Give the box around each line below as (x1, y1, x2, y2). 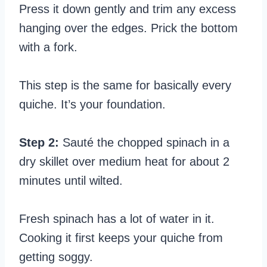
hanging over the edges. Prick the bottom (19, 21, 238, 35)
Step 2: (19, 135, 59, 149)
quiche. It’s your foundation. (19, 97, 166, 111)
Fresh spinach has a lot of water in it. (19, 212, 215, 225)
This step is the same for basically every (19, 78, 231, 92)
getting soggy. (19, 250, 93, 263)
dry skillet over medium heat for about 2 (19, 154, 229, 168)
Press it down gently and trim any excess (19, 2, 236, 15)
